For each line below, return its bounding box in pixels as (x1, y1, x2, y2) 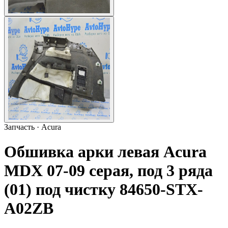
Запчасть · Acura (4, 123, 61, 131)
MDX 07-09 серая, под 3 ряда (4, 161, 213, 180)
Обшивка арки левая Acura (4, 142, 207, 161)
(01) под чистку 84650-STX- (4, 180, 203, 199)
